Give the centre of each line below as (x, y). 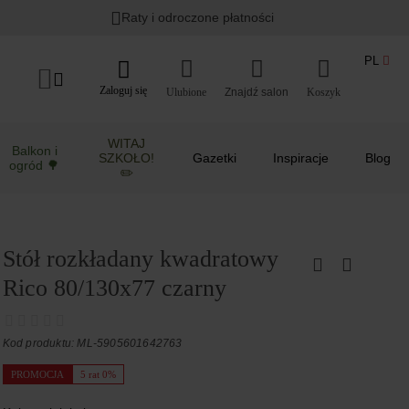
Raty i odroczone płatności (198, 17)
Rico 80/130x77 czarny (114, 288)
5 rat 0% (98, 374)
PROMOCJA (37, 374)
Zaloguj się (123, 90)
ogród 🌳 (35, 165)
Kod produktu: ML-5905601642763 (92, 343)
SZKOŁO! (127, 158)
